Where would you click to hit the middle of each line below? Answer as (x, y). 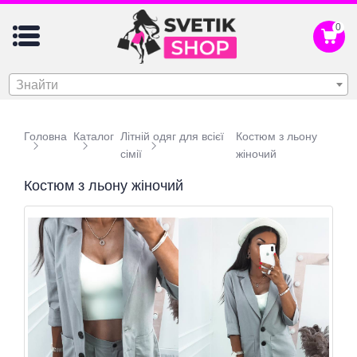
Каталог (93, 136)
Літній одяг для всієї (172, 136)
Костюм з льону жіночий (104, 185)
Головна (45, 136)
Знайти (37, 84)
